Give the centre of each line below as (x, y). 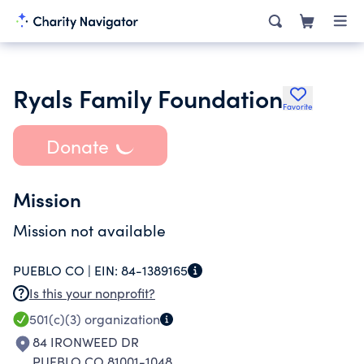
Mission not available (89, 230)
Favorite (298, 106)
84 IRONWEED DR (86, 342)
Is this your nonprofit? (92, 293)
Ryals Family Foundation (148, 97)
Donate (77, 145)
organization (121, 319)
